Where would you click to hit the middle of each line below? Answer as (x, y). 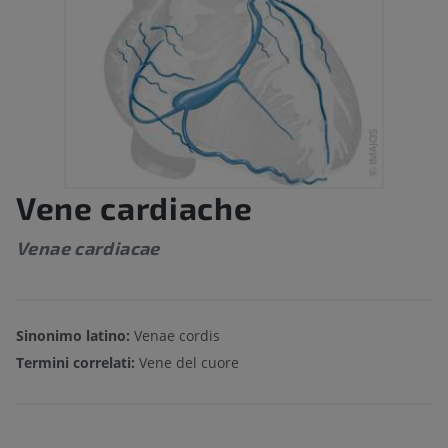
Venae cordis (175, 336)
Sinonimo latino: (73, 336)
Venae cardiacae (88, 248)
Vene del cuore (189, 363)
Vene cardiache (134, 207)
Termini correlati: (77, 363)
